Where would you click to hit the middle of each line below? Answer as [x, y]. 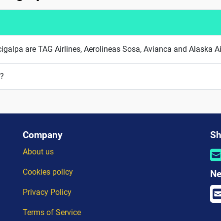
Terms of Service [52, 212]
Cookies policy [48, 172]
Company [43, 135]
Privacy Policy [47, 192]
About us [38, 151]
